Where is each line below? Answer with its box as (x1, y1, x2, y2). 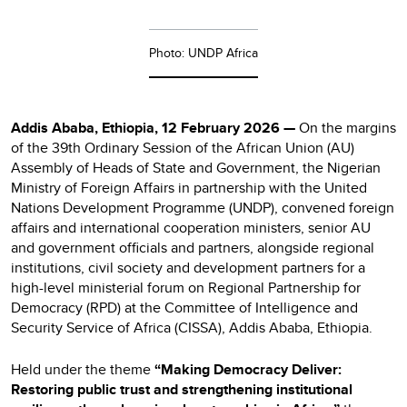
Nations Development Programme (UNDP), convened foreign (11, 196, 394, 218)
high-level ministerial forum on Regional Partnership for (11, 276, 361, 298)
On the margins (299, 116, 396, 138)
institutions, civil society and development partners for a (11, 256, 365, 278)
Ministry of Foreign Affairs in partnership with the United (11, 176, 367, 198)
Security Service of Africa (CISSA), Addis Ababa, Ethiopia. (11, 316, 372, 338)
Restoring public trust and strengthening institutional (11, 378, 352, 400)
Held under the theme (11, 358, 154, 380)
